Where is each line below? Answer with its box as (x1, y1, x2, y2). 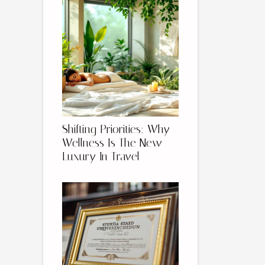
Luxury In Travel (62, 150, 140, 164)
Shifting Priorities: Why (62, 122, 170, 137)
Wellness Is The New (62, 136, 162, 150)
